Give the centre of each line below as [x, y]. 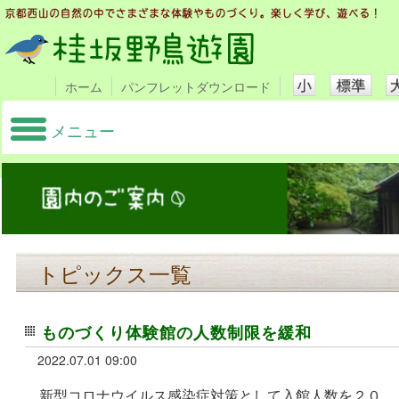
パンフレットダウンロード [196, 86]
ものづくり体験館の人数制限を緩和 [177, 332]
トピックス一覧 [115, 273]
